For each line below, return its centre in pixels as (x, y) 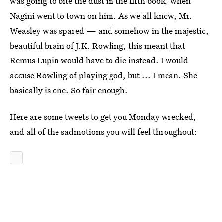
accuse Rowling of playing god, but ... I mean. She (104, 75)
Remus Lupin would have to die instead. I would (99, 60)
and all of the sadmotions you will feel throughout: (104, 132)
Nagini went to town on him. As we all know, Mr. (101, 16)
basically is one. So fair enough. (69, 90)
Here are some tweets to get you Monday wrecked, (103, 117)
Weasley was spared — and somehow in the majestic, (109, 30)
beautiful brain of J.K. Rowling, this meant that (98, 45)
